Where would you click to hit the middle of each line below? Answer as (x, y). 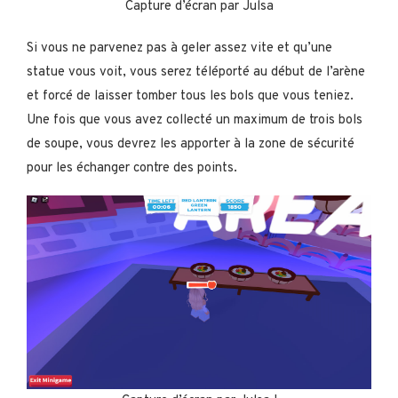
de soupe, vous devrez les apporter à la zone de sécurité (191, 144)
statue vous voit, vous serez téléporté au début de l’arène (196, 72)
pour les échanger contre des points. (132, 168)
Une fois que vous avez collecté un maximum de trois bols (195, 120)
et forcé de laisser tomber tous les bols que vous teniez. (190, 96)
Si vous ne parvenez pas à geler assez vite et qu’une (179, 48)
